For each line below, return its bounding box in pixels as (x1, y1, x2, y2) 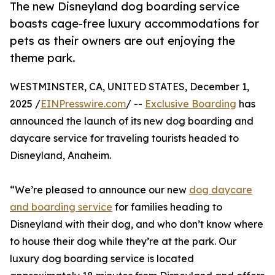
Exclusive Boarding (145, 98, 236, 110)
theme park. (10, 51, 76, 65)
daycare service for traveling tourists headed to (10, 132, 239, 145)
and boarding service (10, 201, 112, 214)
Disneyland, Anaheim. (10, 149, 111, 162)
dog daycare (189, 184, 252, 196)
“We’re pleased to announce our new (10, 184, 189, 196)
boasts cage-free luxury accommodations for (10, 17, 259, 31)
